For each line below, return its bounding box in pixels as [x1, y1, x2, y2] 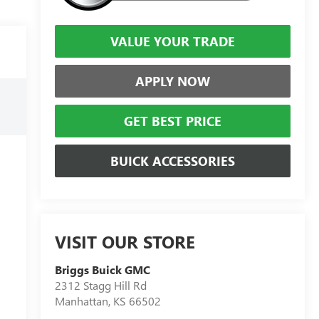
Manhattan [54, 293, 108, 309]
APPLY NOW [135, 72, 210, 90]
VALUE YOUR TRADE [110, 32, 235, 50]
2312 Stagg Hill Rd [54, 278, 147, 293]
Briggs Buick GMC [54, 262, 150, 278]
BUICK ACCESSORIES [110, 152, 235, 169]
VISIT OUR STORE [54, 230, 195, 253]
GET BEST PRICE [123, 112, 221, 130]
